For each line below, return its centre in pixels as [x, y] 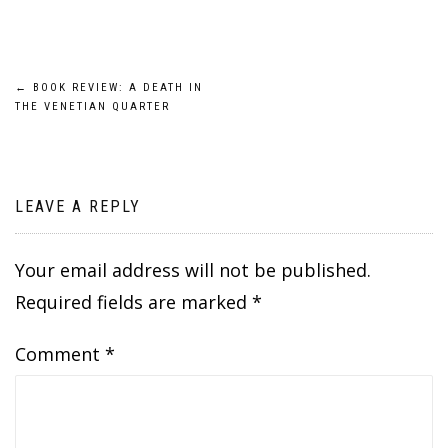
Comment [60, 354]
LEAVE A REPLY [78, 206]
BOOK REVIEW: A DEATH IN [115, 87]
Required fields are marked [133, 302]
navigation [88, 139]
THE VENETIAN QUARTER [92, 106]
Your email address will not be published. [193, 270]
